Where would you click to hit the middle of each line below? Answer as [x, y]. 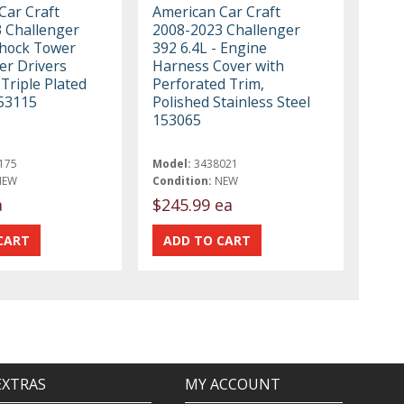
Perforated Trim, [209, 83]
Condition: [183, 180]
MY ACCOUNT [233, 385]
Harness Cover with [219, 65]
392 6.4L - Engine [210, 47]
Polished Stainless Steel [232, 101]
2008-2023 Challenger [227, 29]
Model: [172, 163]
